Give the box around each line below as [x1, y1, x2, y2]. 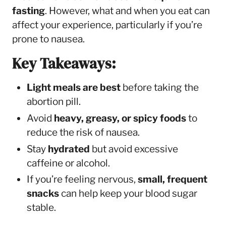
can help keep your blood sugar [59, 188, 197, 200]
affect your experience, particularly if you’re [12, 19, 202, 31]
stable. [26, 202, 56, 214]
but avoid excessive [89, 143, 178, 155]
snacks [26, 188, 59, 200]
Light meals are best [26, 82, 121, 94]
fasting [12, 5, 45, 17]
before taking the [120, 82, 199, 94]
